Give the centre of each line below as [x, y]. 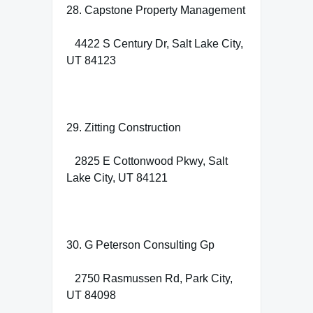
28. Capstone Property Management [156, 10]
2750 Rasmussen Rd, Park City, [150, 278]
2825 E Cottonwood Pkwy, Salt [147, 161]
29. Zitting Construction [124, 127]
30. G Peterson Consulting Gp [140, 245]
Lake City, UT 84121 [117, 177]
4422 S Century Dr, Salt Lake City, [155, 43]
